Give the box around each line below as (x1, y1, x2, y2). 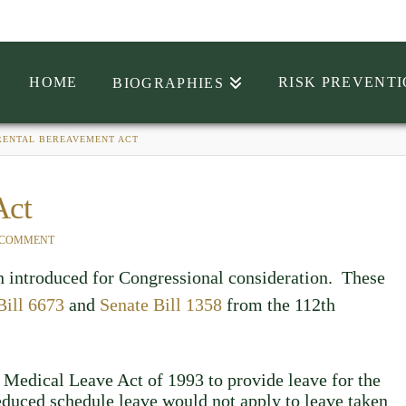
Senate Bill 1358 (99, 294, 222, 314)
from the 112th (221, 294, 335, 314)
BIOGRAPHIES (112, 75, 225, 91)
